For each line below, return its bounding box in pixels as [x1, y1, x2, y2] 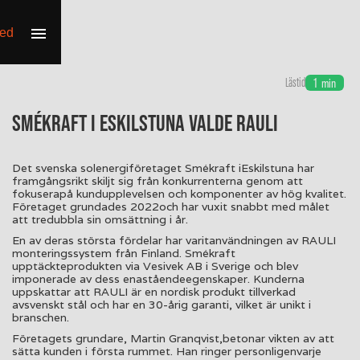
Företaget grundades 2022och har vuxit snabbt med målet [12, 198, 329, 214]
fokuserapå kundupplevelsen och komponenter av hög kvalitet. [12, 186, 346, 201]
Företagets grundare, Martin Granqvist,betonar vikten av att [12, 330, 334, 346]
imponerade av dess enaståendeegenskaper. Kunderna [12, 271, 305, 286]
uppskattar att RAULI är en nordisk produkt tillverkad [12, 284, 296, 299]
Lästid [285, 75, 305, 90]
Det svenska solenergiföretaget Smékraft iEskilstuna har [12, 160, 314, 175]
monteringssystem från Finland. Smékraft [12, 245, 235, 260]
